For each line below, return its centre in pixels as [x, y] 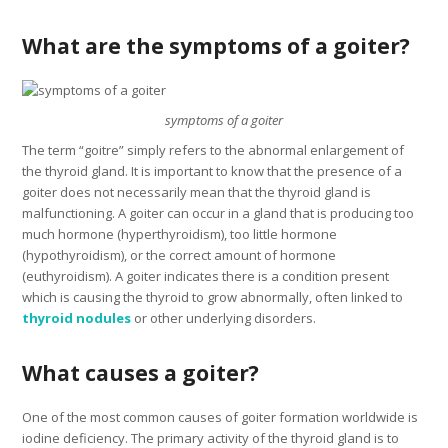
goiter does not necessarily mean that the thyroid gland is [197, 192]
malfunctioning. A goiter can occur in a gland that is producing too [218, 213]
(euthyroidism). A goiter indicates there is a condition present [206, 276]
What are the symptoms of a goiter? [216, 46]
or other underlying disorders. [224, 318]
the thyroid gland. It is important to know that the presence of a [212, 171]
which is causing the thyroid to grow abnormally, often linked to [213, 297]
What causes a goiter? [141, 373]
